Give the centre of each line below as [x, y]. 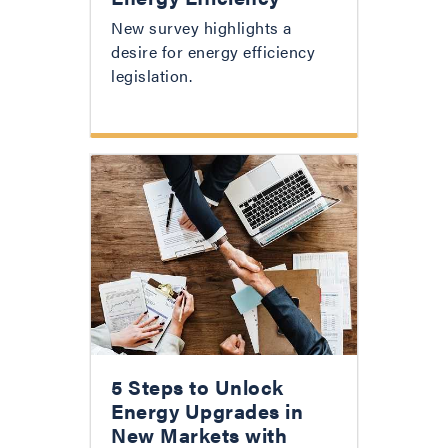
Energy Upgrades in [207, 411]
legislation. [151, 76]
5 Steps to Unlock [197, 387]
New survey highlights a [201, 28]
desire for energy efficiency [213, 52]
